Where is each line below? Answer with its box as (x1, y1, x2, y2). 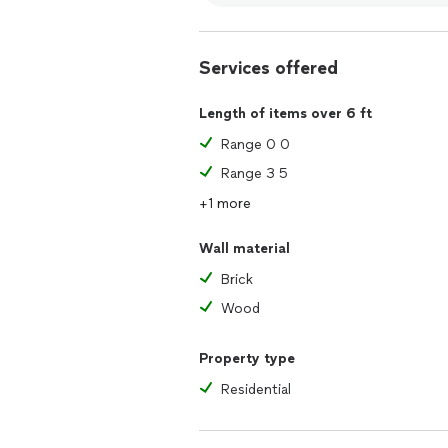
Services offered (199, 57, 338, 79)
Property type (199, 350, 295, 367)
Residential (221, 381, 291, 398)
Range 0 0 (221, 136, 290, 153)
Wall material (199, 240, 290, 257)
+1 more (199, 195, 251, 212)
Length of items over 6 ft (199, 105, 372, 122)
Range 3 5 (221, 165, 288, 182)
